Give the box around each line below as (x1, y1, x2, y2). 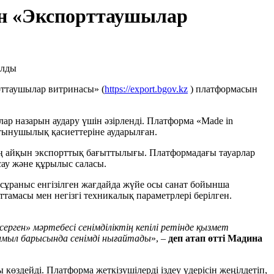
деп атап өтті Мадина (168, 233, 262, 244)
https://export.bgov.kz (105, 84, 188, 95)
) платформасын (188, 84, 257, 95)
